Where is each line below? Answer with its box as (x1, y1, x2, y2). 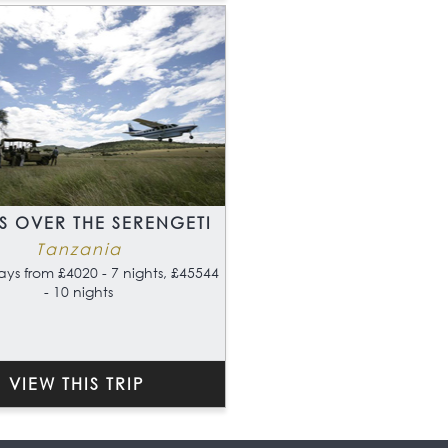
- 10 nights (44, 282, 113, 302)
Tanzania (35, 238, 122, 260)
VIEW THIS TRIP (8, 373, 144, 395)
